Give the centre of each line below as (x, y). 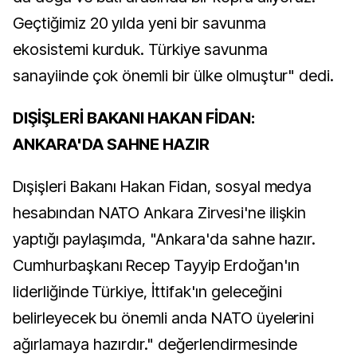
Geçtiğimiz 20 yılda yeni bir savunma (139, 23)
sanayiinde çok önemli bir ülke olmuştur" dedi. (174, 76)
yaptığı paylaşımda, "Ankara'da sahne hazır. (165, 239)
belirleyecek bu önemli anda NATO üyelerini (164, 318)
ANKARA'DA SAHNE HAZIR (112, 144)
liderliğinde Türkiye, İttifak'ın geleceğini (148, 292)
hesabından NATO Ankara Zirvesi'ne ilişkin (160, 213)
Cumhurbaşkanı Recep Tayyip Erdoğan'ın (156, 265)
